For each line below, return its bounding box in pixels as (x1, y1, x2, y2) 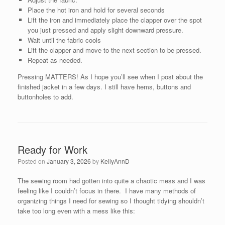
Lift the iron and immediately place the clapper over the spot (27, 15, 202, 25)
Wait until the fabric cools (27, 35, 101, 45)
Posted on (18, 157, 47, 165)
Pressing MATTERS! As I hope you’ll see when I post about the (18, 72, 203, 81)
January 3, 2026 (47, 157, 91, 165)
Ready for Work (18, 142, 87, 157)
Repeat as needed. (27, 55, 82, 65)
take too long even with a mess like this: (18, 206, 135, 215)
